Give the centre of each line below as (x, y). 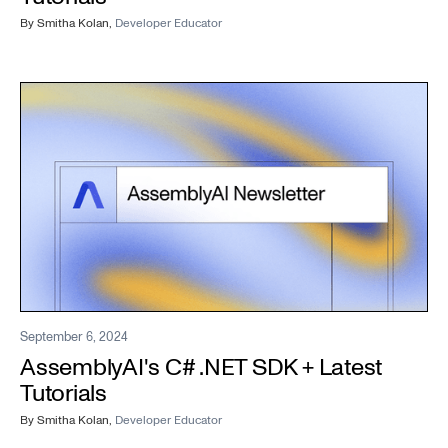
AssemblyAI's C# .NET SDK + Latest (201, 368)
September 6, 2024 (74, 337)
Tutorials (63, 394)
